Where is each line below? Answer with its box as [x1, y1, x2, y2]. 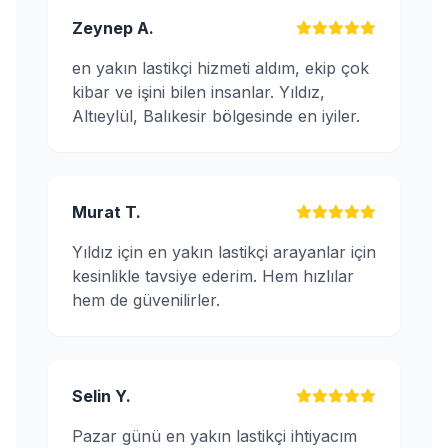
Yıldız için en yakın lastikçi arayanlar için [72, 242, 376, 263]
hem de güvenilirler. [72, 290, 220, 311]
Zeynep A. [72, 18, 154, 39]
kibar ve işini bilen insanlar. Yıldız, [72, 82, 325, 103]
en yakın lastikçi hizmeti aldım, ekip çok [72, 58, 369, 79]
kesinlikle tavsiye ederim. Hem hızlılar [72, 266, 354, 287]
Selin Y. [72, 386, 131, 407]
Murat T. [72, 202, 141, 223]
